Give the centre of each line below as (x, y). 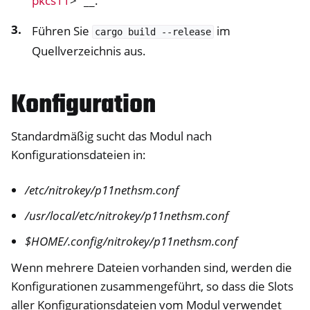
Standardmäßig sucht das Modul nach (111, 136)
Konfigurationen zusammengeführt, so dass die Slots (152, 286)
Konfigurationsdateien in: (79, 155)
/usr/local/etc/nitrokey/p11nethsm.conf (127, 216)
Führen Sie (62, 31)
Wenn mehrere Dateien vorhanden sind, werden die (152, 267)
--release (186, 32)
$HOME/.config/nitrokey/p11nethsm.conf (131, 241)
